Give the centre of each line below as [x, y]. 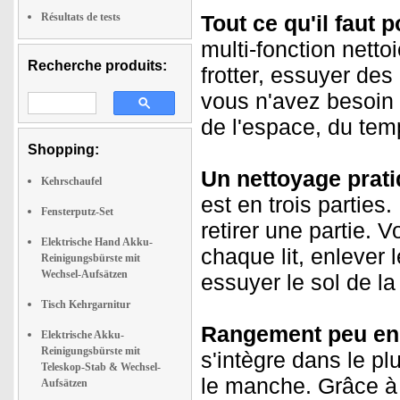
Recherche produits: [97, 66]
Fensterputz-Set [77, 212]
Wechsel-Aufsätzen [84, 274]
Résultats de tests [81, 17]
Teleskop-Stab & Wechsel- [101, 367]
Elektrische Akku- [83, 335]
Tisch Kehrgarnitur [86, 304]
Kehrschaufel [71, 181]
